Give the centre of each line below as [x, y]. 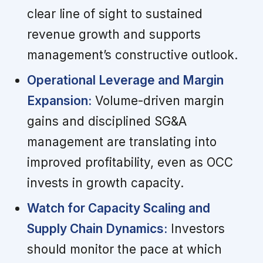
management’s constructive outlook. [132, 55]
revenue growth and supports [114, 35]
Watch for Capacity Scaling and [118, 208]
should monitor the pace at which [124, 249]
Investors [196, 229]
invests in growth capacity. [105, 183]
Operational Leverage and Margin [125, 80]
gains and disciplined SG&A [107, 122]
